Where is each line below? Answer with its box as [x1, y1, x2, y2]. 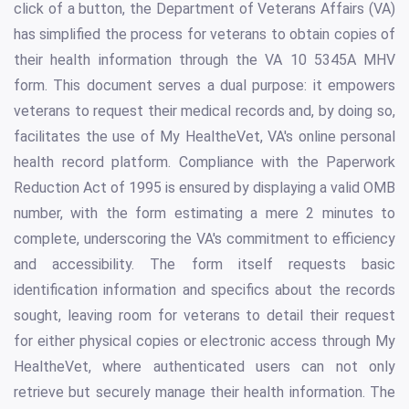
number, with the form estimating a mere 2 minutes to [14, 204, 395, 223]
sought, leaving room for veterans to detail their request [14, 307, 395, 325]
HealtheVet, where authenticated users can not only [14, 358, 395, 376]
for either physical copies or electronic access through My [14, 332, 395, 351]
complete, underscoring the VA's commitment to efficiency [14, 230, 395, 248]
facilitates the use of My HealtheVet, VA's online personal [14, 128, 395, 146]
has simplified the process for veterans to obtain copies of [14, 26, 395, 44]
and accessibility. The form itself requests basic [14, 256, 395, 274]
